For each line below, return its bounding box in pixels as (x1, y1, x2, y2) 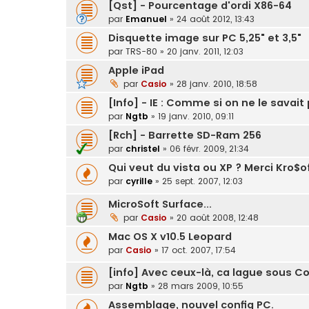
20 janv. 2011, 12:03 (167, 46, 243, 58)
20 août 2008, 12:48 (177, 211, 259, 223)
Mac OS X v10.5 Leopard (108, 229, 232, 243)
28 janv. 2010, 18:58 (177, 78, 257, 90)
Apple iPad (108, 63, 164, 78)
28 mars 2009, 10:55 (158, 280, 243, 292)
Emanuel (126, 13, 167, 26)
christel (126, 143, 160, 155)
